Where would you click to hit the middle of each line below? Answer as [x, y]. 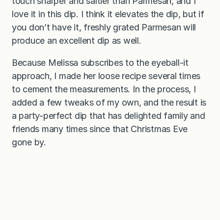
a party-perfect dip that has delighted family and [109, 115]
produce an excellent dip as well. [77, 40]
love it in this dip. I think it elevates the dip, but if [108, 14]
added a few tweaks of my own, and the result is [109, 102]
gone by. [29, 142]
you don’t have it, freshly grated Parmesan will [104, 27]
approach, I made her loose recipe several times [106, 76]
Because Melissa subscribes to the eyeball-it [100, 62]
